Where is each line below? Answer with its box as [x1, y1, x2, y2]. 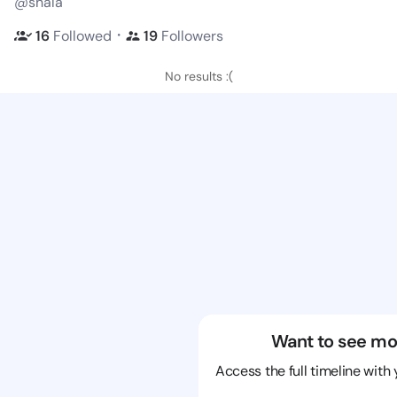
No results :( [164, 68, 233, 84]
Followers [161, 26, 223, 45]
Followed [53, 26, 112, 45]
